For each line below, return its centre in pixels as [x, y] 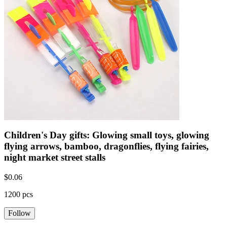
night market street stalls [55, 157]
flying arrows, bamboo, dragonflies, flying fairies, [106, 146]
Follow [20, 213]
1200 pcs [18, 194]
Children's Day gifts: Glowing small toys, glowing [107, 135]
